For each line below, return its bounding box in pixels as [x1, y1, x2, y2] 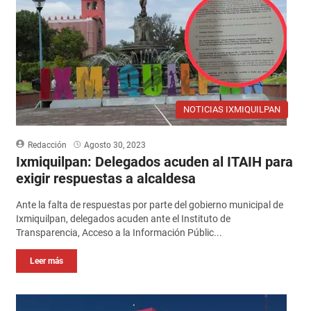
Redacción [27, 140, 67, 150]
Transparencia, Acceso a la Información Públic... [15, 226, 222, 238]
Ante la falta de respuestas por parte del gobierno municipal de [15, 199, 283, 210]
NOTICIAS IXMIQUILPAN [183, 103, 281, 115]
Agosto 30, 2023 [83, 140, 146, 150]
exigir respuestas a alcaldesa [15, 169, 196, 187]
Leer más [29, 255, 63, 266]
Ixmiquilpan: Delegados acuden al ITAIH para [15, 153, 293, 170]
